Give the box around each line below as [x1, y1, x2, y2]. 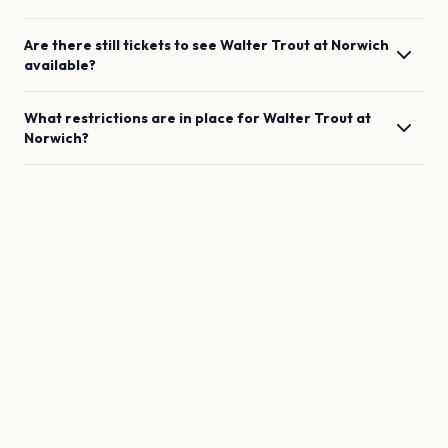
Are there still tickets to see [24, 36, 220, 54]
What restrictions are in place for [24, 109, 263, 127]
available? [24, 56, 96, 74]
